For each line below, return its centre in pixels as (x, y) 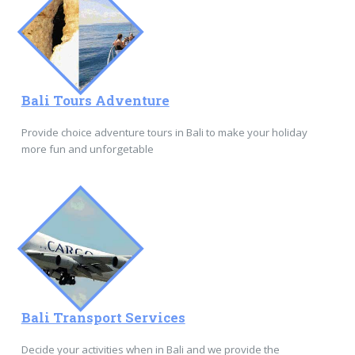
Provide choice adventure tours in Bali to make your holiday (164, 132)
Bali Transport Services (103, 317)
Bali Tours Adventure (95, 101)
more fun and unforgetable (87, 149)
